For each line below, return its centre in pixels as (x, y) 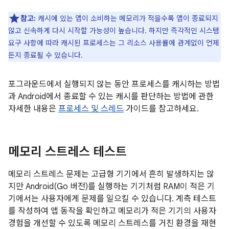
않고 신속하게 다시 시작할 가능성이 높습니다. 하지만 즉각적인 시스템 (114, 31)
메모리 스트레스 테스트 (67, 152)
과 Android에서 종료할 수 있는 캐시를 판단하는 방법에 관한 (111, 97)
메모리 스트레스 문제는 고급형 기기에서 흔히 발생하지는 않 (111, 174)
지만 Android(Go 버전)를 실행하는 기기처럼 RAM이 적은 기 (111, 187)
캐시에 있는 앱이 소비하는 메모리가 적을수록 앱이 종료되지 (127, 18)
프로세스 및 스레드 (91, 109)
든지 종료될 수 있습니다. (45, 55)
